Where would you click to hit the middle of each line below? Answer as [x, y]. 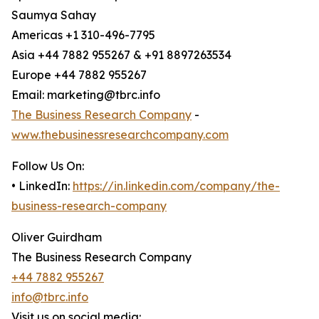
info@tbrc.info [50, 297]
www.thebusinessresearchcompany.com [120, 135]
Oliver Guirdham [57, 237]
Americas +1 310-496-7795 [83, 35]
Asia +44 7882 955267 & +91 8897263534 [121, 55]
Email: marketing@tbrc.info [86, 95]
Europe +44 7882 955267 [79, 75]
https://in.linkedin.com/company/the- [176, 186]
